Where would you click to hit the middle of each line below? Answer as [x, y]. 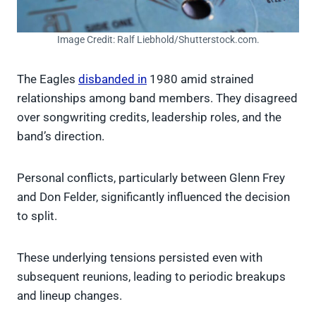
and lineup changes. [71, 296]
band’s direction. [62, 136]
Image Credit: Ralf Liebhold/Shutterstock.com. [158, 40]
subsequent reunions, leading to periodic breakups [151, 277]
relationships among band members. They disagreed [157, 98]
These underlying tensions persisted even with [140, 258]
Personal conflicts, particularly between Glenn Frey [151, 178]
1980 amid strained [200, 79]
